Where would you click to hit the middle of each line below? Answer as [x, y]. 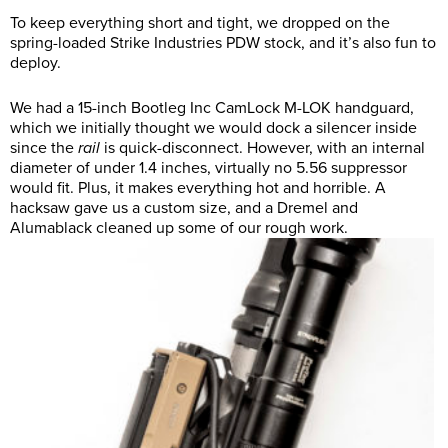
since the [44, 148]
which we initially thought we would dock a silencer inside [213, 128]
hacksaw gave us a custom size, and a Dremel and [184, 208]
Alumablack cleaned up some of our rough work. [179, 228]
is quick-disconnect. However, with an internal [262, 148]
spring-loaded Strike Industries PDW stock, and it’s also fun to [223, 43]
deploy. [35, 63]
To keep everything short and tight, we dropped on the [200, 23]
